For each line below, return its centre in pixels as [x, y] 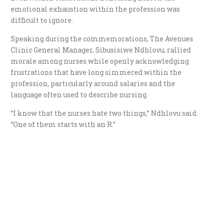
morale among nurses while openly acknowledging [100, 61]
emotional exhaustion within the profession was [96, 9]
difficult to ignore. [42, 20]
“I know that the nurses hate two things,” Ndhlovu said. [105, 113]
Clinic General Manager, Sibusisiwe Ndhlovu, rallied [101, 50]
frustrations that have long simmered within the [96, 73]
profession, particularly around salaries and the [93, 84]
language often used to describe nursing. [80, 95]
